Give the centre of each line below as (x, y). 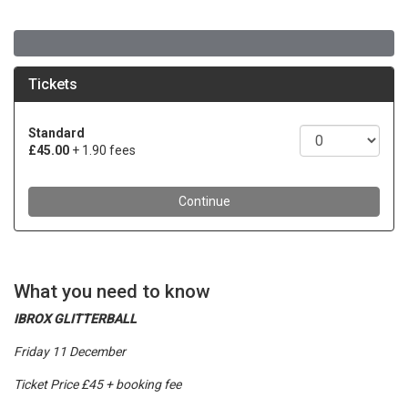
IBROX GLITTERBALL (75, 319)
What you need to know (112, 291)
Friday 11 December (70, 352)
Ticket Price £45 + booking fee (97, 384)
